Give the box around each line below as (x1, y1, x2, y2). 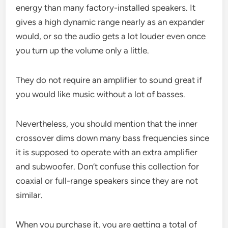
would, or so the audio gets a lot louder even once (16, 31, 206, 41)
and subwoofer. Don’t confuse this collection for (16, 161, 199, 172)
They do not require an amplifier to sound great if (16, 74, 203, 85)
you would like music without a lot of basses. (16, 89, 186, 99)
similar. (16, 189, 43, 200)
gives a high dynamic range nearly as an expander (16, 16, 205, 27)
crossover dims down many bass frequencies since (16, 132, 210, 143)
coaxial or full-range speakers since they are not (16, 175, 198, 186)
